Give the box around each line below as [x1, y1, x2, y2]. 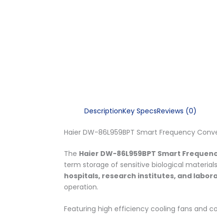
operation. [64, 182, 98, 192]
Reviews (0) [157, 106, 197, 116]
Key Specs [123, 106, 157, 116]
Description [84, 106, 123, 116]
